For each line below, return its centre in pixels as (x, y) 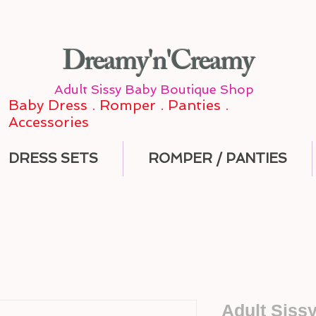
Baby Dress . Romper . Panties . (119, 105)
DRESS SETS (53, 158)
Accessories (49, 122)
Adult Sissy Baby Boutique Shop (156, 89)
